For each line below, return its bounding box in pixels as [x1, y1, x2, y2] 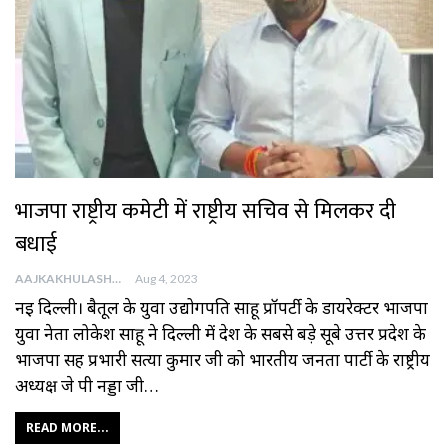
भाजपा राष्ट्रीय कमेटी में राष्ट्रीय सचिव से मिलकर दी [15, 192, 396, 230]
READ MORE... [26, 418, 109, 436]
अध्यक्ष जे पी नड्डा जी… [15, 373, 159, 397]
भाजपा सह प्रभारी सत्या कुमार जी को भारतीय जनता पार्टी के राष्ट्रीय [15, 347, 430, 371]
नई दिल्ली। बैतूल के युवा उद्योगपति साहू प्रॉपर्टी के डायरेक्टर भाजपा [15, 295, 428, 319]
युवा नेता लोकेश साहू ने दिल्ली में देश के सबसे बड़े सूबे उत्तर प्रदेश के [15, 321, 426, 345]
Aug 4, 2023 [135, 270, 198, 286]
